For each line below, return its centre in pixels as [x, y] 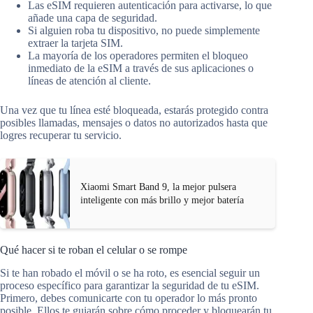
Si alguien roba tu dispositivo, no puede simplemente [144, 31]
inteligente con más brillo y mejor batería [162, 201]
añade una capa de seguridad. [93, 18]
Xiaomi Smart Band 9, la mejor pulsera [158, 187]
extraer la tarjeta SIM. [75, 43]
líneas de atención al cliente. [89, 81]
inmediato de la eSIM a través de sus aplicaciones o [141, 68]
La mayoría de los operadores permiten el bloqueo [138, 56]
